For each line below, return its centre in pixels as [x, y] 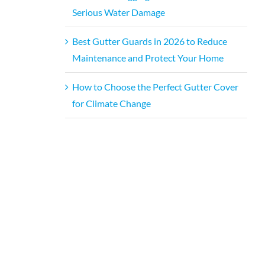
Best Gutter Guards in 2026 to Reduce [149, 41]
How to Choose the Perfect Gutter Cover [155, 86]
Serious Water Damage [118, 12]
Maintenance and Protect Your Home [148, 57]
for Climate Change [111, 103]
